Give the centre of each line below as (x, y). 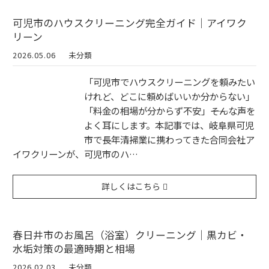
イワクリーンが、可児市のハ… (75, 154)
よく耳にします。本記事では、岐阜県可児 (169, 125)
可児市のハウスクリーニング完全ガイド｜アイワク (130, 23)
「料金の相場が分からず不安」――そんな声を (170, 111)
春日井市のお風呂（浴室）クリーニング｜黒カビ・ (130, 234)
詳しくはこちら (131, 186)
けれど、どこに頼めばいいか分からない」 (169, 96)
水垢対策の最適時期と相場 (74, 248)
